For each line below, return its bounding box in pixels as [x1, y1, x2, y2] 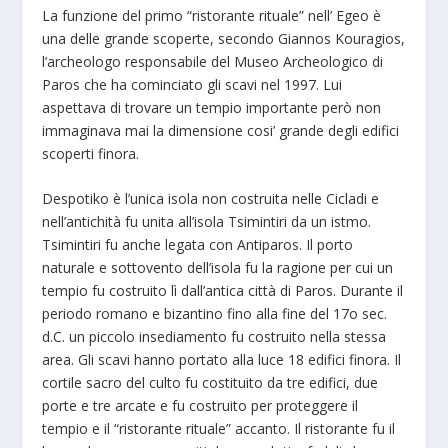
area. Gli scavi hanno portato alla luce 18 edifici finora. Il [42, 349, 402, 369]
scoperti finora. [42, 143, 140, 163]
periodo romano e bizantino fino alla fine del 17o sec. [42, 303, 388, 323]
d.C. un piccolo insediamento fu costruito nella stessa [42, 326, 387, 346]
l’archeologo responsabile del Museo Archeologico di [42, 51, 384, 71]
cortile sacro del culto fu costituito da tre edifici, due [42, 372, 379, 392]
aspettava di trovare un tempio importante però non [42, 97, 382, 117]
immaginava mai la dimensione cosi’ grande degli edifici [42, 120, 400, 140]
